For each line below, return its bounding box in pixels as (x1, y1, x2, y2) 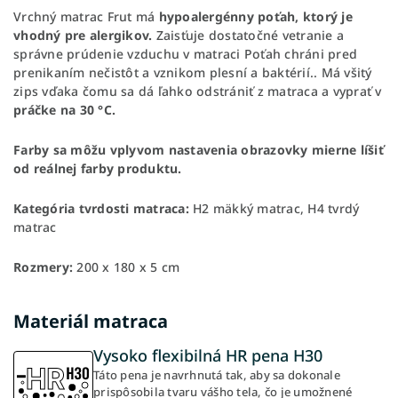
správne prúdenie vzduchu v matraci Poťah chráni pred (13, 44, 357, 62)
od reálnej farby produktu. (13, 159, 182, 177)
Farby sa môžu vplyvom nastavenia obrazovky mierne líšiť (13, 140, 384, 158)
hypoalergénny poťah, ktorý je (158, 7, 353, 25)
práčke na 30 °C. (13, 100, 115, 118)
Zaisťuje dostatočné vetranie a (155, 26, 344, 44)
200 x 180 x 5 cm (76, 258, 180, 275)
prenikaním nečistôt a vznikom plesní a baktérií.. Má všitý (13, 63, 372, 81)
